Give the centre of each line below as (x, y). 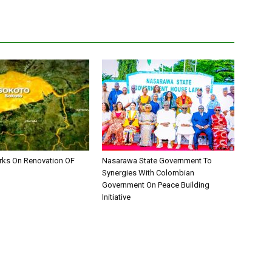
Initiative (116, 197)
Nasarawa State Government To (157, 161)
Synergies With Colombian (148, 173)
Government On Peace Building (156, 185)
